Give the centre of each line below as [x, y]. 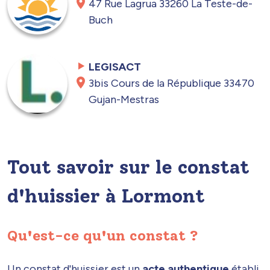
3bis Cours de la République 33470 [172, 83]
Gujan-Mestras [124, 99]
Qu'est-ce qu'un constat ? [103, 235]
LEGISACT [115, 67]
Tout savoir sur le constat [128, 167]
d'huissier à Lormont [106, 196]
